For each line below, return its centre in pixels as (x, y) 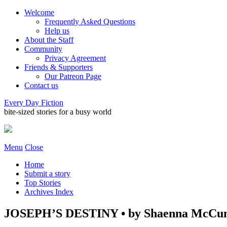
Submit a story (47, 174)
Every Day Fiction (34, 103)
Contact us (41, 85)
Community (43, 49)
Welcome (39, 12)
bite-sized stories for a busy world (58, 112)
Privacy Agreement (75, 58)
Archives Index (49, 192)
